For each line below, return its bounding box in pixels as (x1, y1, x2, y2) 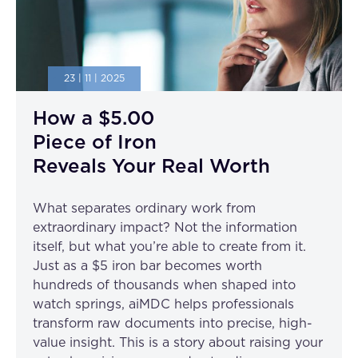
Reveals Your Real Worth (33, 157, 270, 177)
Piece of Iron (33, 133, 157, 153)
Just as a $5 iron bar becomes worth (33, 259, 262, 272)
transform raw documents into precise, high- (33, 316, 312, 330)
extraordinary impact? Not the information (33, 221, 297, 234)
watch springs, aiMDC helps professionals (33, 297, 294, 311)
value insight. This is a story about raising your (33, 336, 323, 349)
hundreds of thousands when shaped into (33, 278, 296, 292)
